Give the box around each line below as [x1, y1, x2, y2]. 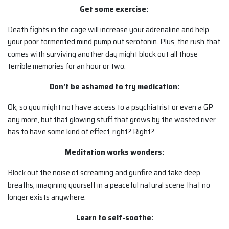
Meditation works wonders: [65, 146, 164, 159]
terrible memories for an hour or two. [8, 60, 126, 73]
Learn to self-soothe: [76, 211, 153, 224]
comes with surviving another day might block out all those [8, 48, 198, 61]
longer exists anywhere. [8, 191, 86, 204]
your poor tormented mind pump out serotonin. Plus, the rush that [8, 35, 220, 49]
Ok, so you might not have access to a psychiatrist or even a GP [8, 101, 213, 114]
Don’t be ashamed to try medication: [50, 80, 179, 94]
